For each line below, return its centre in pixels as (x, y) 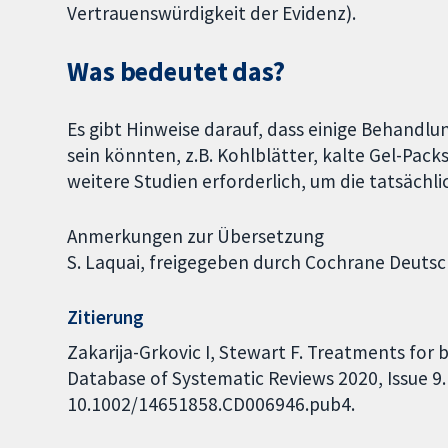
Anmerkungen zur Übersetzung (196, 235)
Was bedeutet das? (176, 72)
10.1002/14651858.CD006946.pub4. (211, 404)
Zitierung (106, 316)
